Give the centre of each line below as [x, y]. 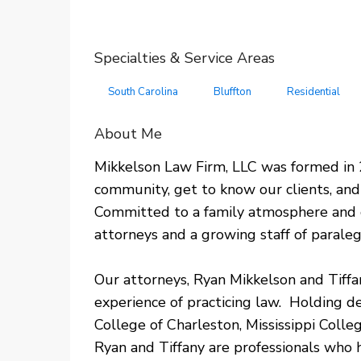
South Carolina [143, 92]
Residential [313, 92]
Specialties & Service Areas [185, 58]
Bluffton [232, 92]
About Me [128, 134]
